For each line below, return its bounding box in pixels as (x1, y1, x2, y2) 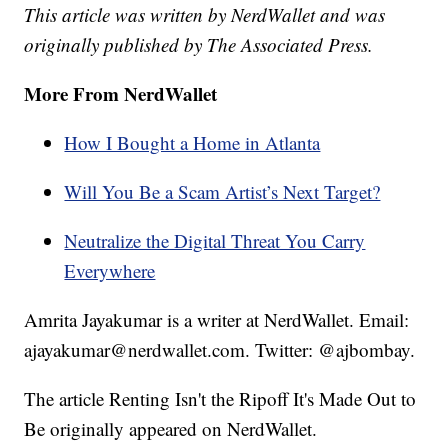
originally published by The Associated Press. (24, 32, 380, 58)
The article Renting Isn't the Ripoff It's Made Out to (24, 386, 417, 412)
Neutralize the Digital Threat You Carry (64, 228, 366, 254)
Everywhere (64, 258, 156, 284)
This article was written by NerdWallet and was (24, 2, 386, 28)
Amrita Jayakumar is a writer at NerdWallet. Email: (24, 307, 410, 333)
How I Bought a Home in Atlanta (64, 130, 321, 156)
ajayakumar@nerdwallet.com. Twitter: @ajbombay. (24, 337, 416, 363)
